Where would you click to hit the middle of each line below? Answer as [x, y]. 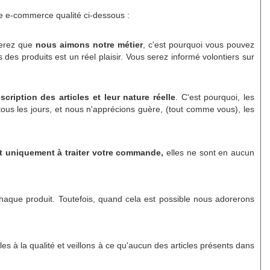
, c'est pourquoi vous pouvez [199, 44]
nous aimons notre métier [89, 44]
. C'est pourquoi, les [215, 97]
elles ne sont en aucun [209, 152]
